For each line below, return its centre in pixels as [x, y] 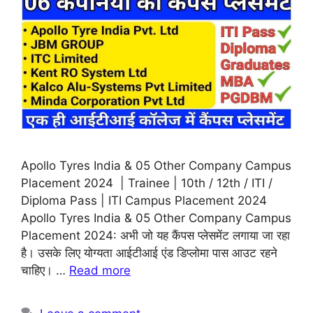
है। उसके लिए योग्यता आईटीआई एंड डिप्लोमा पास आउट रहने [149, 253]
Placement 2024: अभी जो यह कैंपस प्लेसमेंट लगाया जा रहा [155, 236]
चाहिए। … [45, 271]
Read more [100, 271]
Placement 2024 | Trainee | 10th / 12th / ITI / [147, 183]
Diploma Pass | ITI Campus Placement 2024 [144, 201]
